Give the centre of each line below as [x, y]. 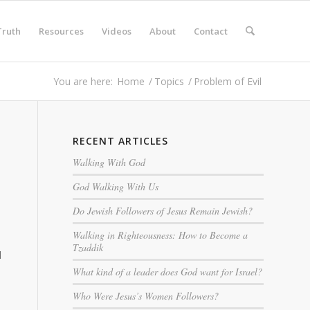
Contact [210, 31]
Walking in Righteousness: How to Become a [161, 235]
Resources [61, 31]
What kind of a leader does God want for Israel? [168, 272]
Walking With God [109, 162]
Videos [116, 31]
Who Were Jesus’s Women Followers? [146, 296]
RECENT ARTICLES [121, 141]
